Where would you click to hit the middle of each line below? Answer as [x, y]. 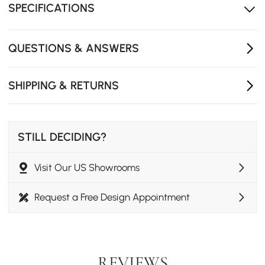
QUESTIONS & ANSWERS [74, 49]
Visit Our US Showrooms [87, 167]
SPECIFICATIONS [52, 8]
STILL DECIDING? [62, 137]
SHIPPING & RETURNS [64, 85]
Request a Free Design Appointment [112, 197]
